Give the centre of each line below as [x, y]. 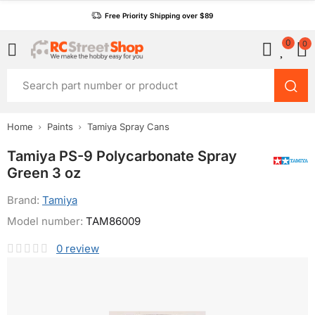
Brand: [25, 200]
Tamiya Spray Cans [128, 127]
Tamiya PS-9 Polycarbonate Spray [122, 156]
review [82, 249]
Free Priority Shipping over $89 [159, 15]
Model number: [46, 221]
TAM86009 [113, 221]
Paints [60, 127]
